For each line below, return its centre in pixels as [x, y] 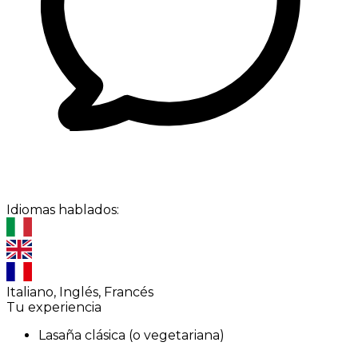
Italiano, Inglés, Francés [80, 292]
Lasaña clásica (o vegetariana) [131, 336]
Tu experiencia [54, 308]
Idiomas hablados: [63, 210]
